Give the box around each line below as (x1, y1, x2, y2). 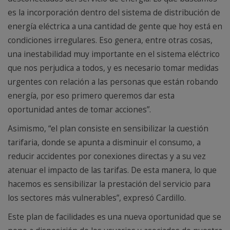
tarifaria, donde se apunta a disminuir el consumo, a (8, 137, 201, 148)
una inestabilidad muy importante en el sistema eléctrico (8, 49, 220, 60)
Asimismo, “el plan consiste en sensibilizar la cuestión (8, 123, 208, 135)
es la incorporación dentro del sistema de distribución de (8, 7, 220, 18)
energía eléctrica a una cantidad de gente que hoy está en (8, 21, 222, 32)
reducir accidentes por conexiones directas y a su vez (8, 151, 206, 162)
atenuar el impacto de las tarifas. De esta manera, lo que (8, 165, 217, 176)
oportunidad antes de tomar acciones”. (8, 104, 151, 116)
